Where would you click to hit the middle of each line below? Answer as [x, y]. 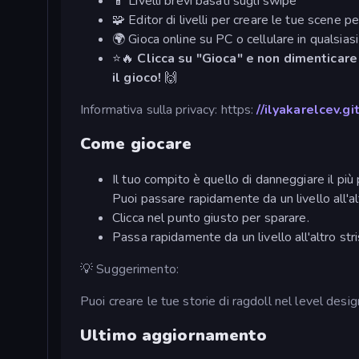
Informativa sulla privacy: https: [169, 109]
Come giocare [136, 144]
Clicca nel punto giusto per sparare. [211, 218]
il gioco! [137, 77]
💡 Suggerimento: [129, 269]
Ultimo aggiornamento [174, 335]
